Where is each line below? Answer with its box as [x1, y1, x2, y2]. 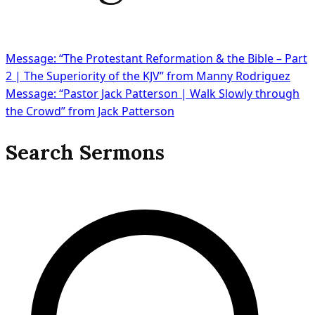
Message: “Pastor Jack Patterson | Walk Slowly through [6, 86, 300, 102]
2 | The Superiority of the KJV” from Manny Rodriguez [6, 68, 290, 84]
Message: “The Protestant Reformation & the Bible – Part [6, 51, 307, 67]
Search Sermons [6, 139, 165, 165]
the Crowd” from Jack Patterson [6, 103, 174, 120]
